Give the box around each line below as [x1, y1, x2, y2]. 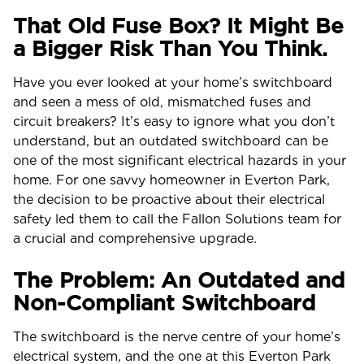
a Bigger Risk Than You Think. [13, 36, 327, 61]
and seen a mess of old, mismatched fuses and [13, 94, 311, 110]
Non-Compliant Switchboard [13, 290, 315, 315]
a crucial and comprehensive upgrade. [13, 231, 257, 246]
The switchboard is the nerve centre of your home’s [13, 329, 340, 344]
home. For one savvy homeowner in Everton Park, [13, 172, 330, 188]
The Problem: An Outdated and [13, 267, 344, 292]
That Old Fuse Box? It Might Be [13, 13, 344, 38]
